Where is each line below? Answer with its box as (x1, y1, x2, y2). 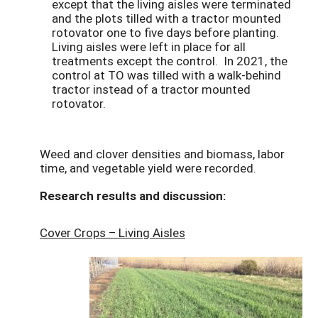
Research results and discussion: (40, 187, 226, 204)
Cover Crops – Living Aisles (40, 224, 185, 241)
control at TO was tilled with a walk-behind (52, 67, 281, 84)
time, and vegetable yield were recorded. (40, 159, 256, 176)
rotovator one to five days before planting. (52, 24, 282, 41)
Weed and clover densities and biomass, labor (40, 145, 285, 162)
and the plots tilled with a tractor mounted (52, 10, 281, 27)
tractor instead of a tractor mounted (52, 81, 251, 98)
